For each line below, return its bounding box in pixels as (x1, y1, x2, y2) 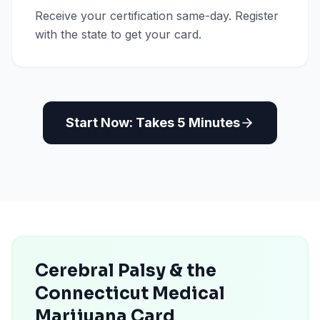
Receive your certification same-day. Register (35, 9, 279, 23)
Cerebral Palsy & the (35, 260, 216, 281)
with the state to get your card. (35, 27, 201, 41)
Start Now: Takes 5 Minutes (66, 115, 240, 130)
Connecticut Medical (35, 283, 225, 304)
